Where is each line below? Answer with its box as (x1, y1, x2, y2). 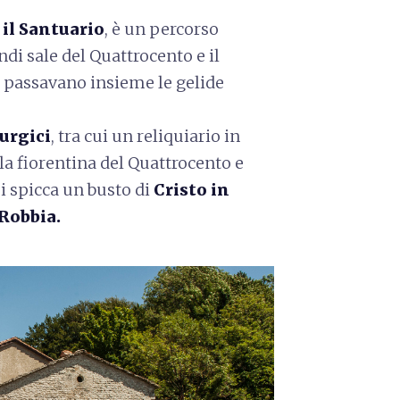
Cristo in (154, 179, 229, 200)
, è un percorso (104, 18, 219, 39)
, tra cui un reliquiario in (51, 125, 240, 146)
